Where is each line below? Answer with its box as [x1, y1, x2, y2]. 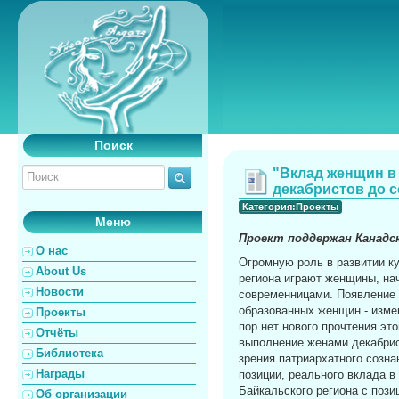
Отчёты [36, 326, 78, 339]
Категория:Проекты [242, 201, 338, 212]
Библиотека [36, 346, 103, 360]
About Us [36, 265, 86, 278]
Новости [36, 285, 84, 298]
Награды [36, 367, 85, 380]
